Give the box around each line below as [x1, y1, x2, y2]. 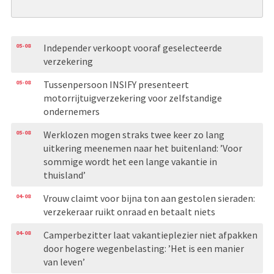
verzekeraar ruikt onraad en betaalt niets [43, 205, 215, 218]
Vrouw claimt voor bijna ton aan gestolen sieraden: [43, 191, 255, 204]
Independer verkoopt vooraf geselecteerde [43, 41, 222, 54]
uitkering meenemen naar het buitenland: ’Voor [43, 141, 242, 154]
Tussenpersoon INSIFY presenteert [43, 78, 189, 91]
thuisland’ [43, 168, 86, 181]
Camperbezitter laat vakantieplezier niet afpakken [43, 228, 257, 241]
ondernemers [43, 105, 100, 117]
